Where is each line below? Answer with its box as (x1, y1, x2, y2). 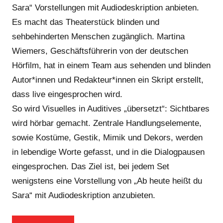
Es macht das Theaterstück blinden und (12, 17, 159, 27)
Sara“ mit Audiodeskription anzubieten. (12, 191, 155, 201)
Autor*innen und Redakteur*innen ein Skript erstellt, (12, 75, 204, 85)
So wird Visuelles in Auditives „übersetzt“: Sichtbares (12, 104, 210, 114)
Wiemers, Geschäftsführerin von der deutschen (12, 46, 188, 56)
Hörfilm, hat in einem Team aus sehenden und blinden (12, 61, 211, 71)
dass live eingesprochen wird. (12, 90, 122, 100)
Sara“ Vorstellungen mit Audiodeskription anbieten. (12, 3, 199, 13)
